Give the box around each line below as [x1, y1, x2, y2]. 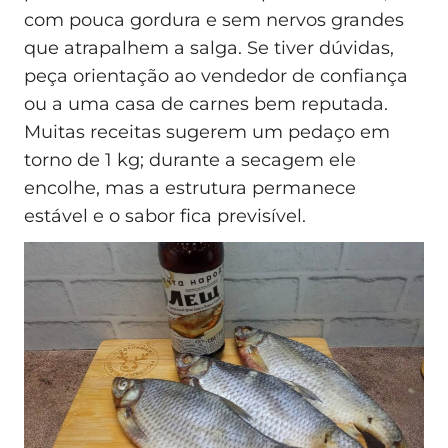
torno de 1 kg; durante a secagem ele [24, 148, 356, 171]
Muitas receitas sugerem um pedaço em [24, 120, 390, 143]
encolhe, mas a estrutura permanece [24, 176, 356, 199]
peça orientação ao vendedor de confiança [24, 64, 408, 87]
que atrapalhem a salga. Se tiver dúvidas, [24, 36, 394, 59]
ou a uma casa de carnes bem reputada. [24, 92, 388, 115]
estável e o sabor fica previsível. [24, 204, 306, 227]
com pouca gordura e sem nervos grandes [24, 8, 404, 31]
